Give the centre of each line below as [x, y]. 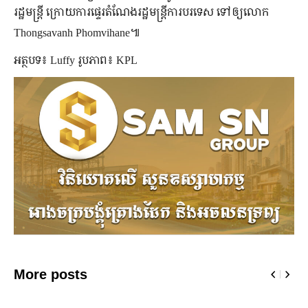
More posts [51, 275]
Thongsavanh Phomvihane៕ [77, 32]
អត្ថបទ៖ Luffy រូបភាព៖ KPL [76, 59]
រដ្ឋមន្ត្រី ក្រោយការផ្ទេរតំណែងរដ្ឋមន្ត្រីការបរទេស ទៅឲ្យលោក [141, 11]
